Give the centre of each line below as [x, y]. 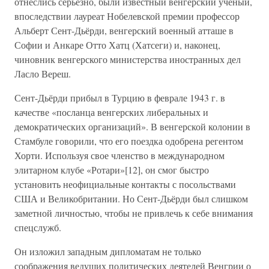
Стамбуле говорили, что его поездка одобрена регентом [129, 141]
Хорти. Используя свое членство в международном [119, 155]
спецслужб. [38, 227]
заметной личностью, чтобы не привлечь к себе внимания [134, 213]
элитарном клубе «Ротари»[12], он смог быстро [112, 170]
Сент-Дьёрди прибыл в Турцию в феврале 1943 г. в [120, 98]
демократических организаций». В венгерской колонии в [132, 126]
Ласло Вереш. [43, 74]
